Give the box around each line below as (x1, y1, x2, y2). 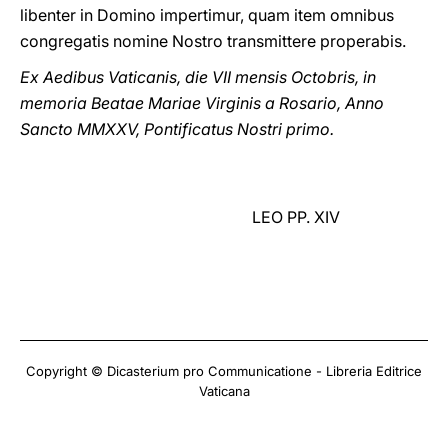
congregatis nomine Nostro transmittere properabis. (20, 31, 406, 51)
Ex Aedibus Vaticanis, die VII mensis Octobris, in (20, 67, 376, 87)
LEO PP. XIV (252, 207, 340, 227)
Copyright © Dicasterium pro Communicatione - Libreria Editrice (26, 363, 422, 379)
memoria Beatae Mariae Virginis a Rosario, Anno (20, 93, 384, 113)
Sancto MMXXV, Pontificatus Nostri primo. (20, 119, 334, 139)
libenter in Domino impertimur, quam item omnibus (20, 5, 394, 25)
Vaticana (198, 383, 250, 399)
